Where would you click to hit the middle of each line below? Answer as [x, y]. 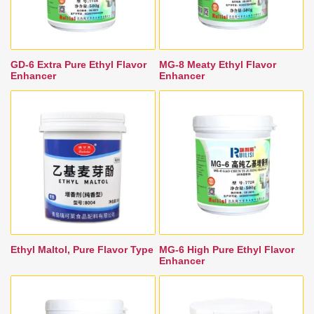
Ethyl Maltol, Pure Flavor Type [82, 250]
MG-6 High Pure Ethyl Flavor [226, 250]
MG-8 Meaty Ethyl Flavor [217, 64]
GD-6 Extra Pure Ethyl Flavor [78, 64]
